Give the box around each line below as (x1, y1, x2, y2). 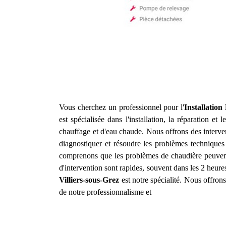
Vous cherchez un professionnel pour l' (59, 103, 185, 111)
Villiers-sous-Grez (59, 176, 120, 184)
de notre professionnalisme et (59, 188, 152, 196)
